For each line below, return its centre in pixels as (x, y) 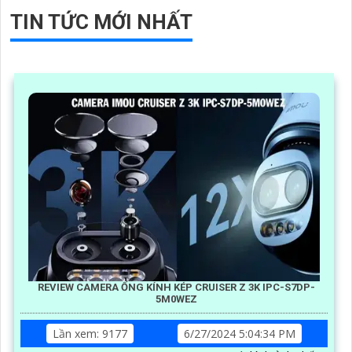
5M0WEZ (176, 299)
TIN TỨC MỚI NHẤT (101, 22)
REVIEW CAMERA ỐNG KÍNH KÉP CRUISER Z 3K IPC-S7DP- (176, 287)
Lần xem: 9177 (90, 333)
